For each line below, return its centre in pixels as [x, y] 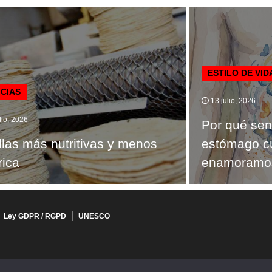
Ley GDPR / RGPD [35, 216]
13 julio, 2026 [232, 100]
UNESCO [94, 216]
